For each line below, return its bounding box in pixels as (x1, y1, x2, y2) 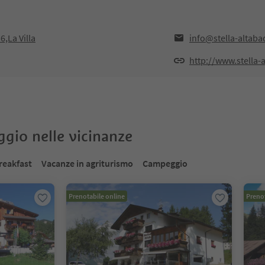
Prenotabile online (69, 192, 125, 201)
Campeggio (143, 157, 188, 169)
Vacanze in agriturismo (41, 157, 133, 169)
